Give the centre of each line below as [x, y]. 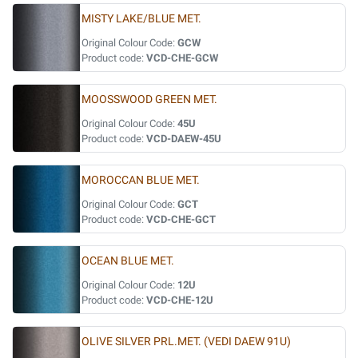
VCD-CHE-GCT [181, 219]
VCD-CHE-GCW [182, 58]
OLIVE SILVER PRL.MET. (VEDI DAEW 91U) [186, 342]
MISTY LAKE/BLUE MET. [141, 19]
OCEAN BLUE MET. [128, 261]
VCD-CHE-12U [180, 300]
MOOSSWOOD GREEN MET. [149, 99]
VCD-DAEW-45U [184, 139]
